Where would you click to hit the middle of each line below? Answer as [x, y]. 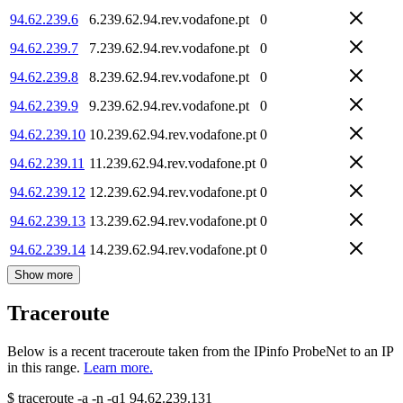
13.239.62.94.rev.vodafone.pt [173, 220]
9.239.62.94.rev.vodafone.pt [169, 105]
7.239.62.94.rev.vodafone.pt [169, 48]
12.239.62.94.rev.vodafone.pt [173, 192]
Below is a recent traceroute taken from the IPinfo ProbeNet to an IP [200, 352]
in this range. [44, 368]
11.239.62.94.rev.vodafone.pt [172, 163]
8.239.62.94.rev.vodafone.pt [169, 76]
